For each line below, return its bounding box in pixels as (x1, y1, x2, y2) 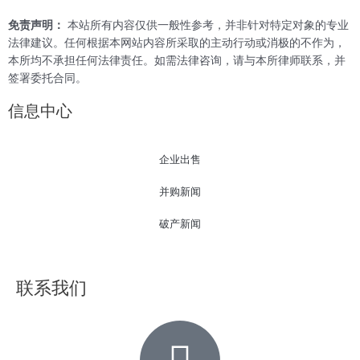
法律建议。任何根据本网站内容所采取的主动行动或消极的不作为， (8, 35, 346, 49)
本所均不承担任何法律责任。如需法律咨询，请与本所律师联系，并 (8, 53, 346, 67)
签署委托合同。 (8, 71, 87, 84)
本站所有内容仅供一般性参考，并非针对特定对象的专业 (64, 18, 349, 31)
